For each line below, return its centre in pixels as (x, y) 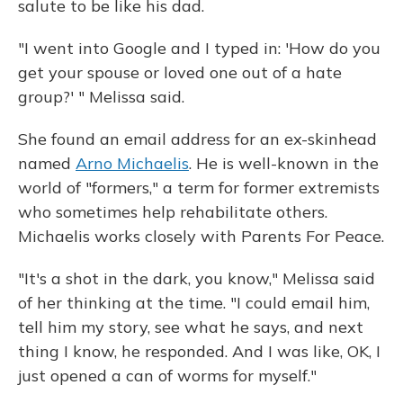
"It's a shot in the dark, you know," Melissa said (197, 278)
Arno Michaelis (132, 163)
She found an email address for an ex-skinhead (197, 139)
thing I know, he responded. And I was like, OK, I (199, 351)
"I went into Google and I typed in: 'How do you (199, 48)
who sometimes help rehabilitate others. (173, 212)
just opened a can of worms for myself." (167, 376)
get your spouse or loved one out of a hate (180, 72)
